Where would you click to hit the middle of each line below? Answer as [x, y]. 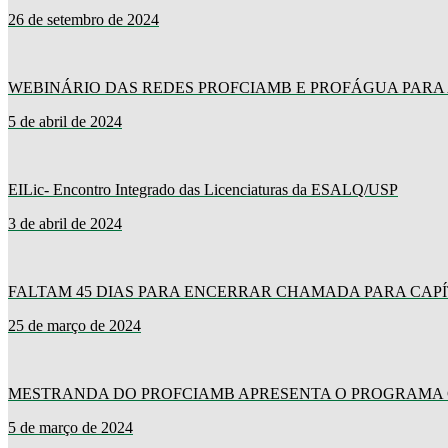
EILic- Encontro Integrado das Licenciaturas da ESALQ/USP [203, 190]
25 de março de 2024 [74, 326]
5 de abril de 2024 [65, 122]
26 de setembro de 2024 [83, 20]
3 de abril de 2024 [65, 224]
